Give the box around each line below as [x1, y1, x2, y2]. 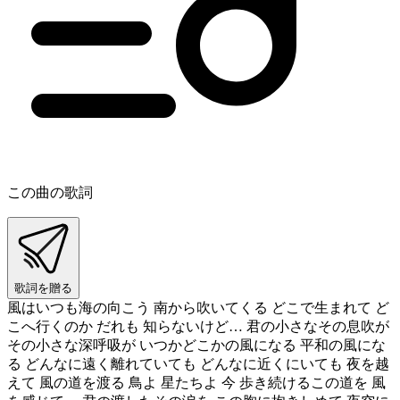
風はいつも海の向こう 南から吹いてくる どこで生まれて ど [7, 299, 389, 315]
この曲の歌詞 [7, 184, 93, 200]
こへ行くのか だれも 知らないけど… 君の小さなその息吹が [7, 318, 389, 334]
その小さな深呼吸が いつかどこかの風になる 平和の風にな [7, 337, 386, 353]
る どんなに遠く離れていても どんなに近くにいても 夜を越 [7, 355, 389, 371]
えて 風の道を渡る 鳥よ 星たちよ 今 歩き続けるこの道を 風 [7, 374, 386, 390]
